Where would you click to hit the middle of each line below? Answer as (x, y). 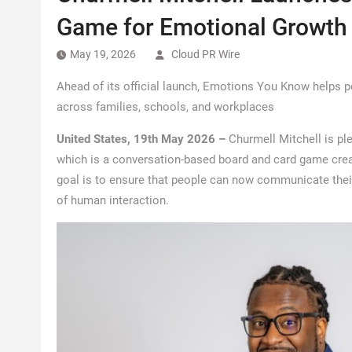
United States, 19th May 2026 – (143, 139)
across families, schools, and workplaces (165, 107)
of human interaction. (114, 200)
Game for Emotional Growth (202, 27)
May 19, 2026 (103, 54)
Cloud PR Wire (205, 54)
